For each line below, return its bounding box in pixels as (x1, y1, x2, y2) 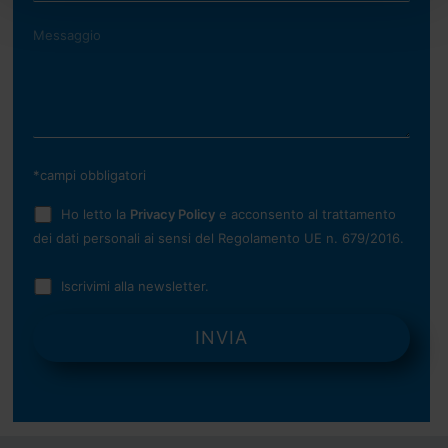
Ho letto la (60, 206, 130, 223)
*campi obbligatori (33, 166, 147, 183)
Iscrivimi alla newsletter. (60, 278, 209, 295)
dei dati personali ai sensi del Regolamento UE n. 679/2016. (33, 230, 405, 247)
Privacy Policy (129, 206, 215, 223)
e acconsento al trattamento (214, 206, 396, 223)
